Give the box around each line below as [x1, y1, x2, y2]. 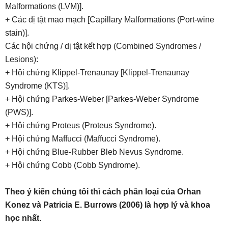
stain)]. [5, 28, 29, 37]
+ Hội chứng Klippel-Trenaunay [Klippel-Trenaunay [5, 68, 189, 77]
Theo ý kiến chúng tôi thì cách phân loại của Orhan [5, 187, 201, 196]
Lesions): [5, 55, 38, 64]
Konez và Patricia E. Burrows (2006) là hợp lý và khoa [5, 201, 210, 209]
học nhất [5, 214, 39, 222]
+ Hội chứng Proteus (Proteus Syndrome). [5, 121, 156, 130]
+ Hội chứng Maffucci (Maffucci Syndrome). [5, 134, 160, 143]
